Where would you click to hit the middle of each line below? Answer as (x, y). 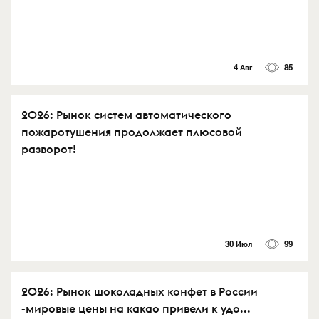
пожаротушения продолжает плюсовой (132, 131)
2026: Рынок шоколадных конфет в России (140, 291)
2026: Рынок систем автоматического (126, 114)
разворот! (49, 148)
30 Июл (238, 244)
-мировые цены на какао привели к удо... (136, 308)
